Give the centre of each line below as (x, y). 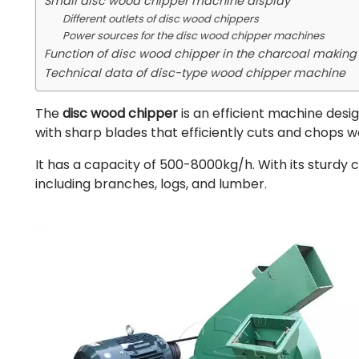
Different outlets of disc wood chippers (160, 19)
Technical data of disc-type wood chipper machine (195, 73)
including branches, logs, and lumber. (151, 184)
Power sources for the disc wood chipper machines (193, 36)
